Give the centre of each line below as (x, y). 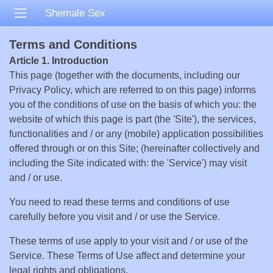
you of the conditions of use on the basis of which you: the (133, 105)
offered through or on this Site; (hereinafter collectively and (134, 148)
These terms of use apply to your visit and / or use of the (129, 241)
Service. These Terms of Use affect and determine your (127, 256)
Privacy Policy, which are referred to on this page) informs (133, 90)
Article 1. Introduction (59, 61)
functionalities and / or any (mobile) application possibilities (136, 134)
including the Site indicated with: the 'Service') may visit (128, 163)
